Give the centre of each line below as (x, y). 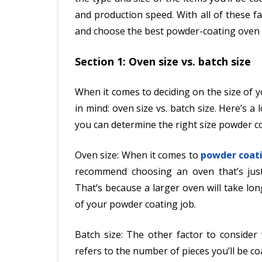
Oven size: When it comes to (138, 155)
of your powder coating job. (135, 204)
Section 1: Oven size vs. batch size (163, 61)
